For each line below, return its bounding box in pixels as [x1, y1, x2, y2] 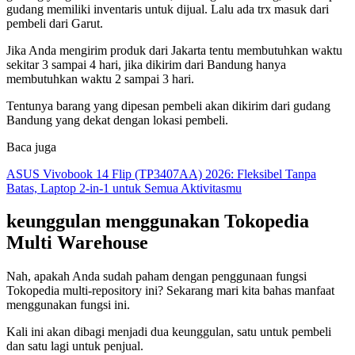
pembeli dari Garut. [6, 16, 103, 30]
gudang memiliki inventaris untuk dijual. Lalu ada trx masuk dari [6, 2, 329, 16]
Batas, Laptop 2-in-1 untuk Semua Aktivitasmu [6, 181, 242, 195]
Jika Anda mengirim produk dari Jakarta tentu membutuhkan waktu [6, 43, 342, 57]
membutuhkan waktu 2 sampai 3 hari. [6, 71, 194, 86]
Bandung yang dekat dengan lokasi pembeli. [6, 113, 228, 127]
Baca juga [6, 139, 56, 154]
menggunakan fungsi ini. [6, 298, 130, 312]
